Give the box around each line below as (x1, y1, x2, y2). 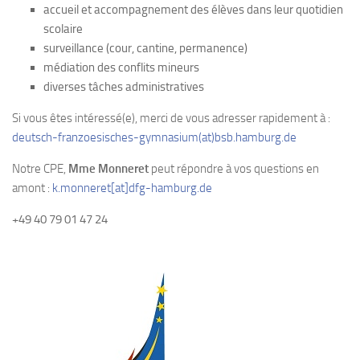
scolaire (43, 22, 83, 37)
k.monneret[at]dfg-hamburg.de (52, 181, 212, 196)
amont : (12, 181, 52, 196)
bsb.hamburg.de (215, 130, 297, 145)
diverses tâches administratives (43, 80, 204, 95)
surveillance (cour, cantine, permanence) (43, 41, 247, 56)
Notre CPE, (12, 162, 68, 177)
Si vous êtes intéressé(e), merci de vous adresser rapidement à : (12, 111, 330, 126)
